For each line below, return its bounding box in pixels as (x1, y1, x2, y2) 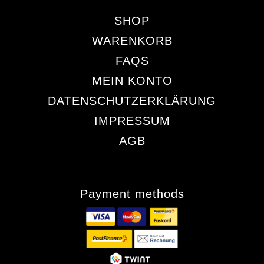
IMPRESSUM (94, 114, 170, 128)
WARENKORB (91, 34, 173, 48)
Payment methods (80, 187, 184, 201)
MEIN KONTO (91, 74, 173, 88)
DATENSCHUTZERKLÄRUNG (48, 94, 216, 108)
